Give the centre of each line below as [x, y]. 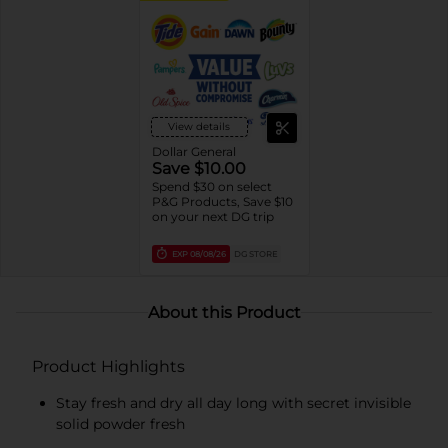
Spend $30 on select [211, 186]
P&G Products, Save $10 [222, 201]
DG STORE [255, 253]
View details [199, 126]
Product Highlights [108, 366]
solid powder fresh [120, 423]
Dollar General [193, 151]
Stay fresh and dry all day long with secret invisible [233, 402]
